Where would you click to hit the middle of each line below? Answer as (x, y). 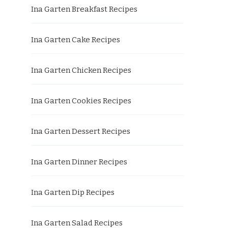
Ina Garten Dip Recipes (73, 192)
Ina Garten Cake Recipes (76, 39)
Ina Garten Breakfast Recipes (84, 9)
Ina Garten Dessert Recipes (81, 131)
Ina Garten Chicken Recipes (81, 70)
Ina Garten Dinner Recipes (79, 162)
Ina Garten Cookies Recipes (81, 101)
